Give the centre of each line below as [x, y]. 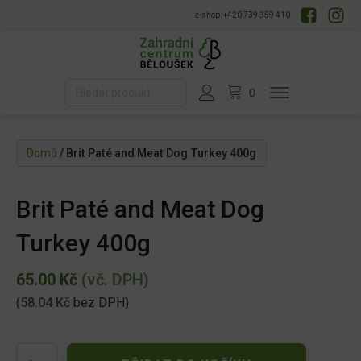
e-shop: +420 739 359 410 [243, 15]
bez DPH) [100, 303]
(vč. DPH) [113, 280]
